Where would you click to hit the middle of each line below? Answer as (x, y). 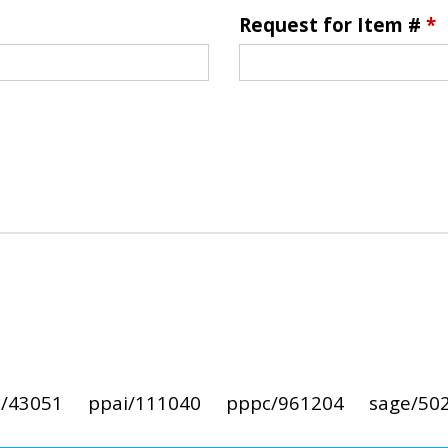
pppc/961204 (284, 402)
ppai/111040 (144, 402)
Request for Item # (332, 25)
